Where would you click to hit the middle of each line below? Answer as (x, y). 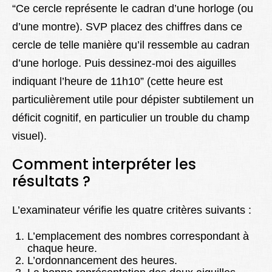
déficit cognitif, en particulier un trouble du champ (131, 118)
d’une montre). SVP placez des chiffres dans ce (127, 27)
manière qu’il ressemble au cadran (166, 45)
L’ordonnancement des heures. (102, 261)
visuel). (29, 136)
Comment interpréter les (104, 165)
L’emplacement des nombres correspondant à (138, 236)
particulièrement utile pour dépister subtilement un (133, 100)
